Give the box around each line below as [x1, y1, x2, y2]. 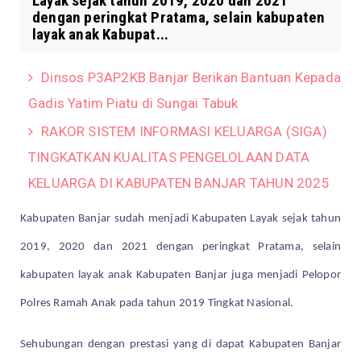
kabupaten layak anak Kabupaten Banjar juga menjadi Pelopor [20, 268, 341, 281]
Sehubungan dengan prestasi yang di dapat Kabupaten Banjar [20, 338, 341, 351]
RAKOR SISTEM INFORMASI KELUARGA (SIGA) [41, 122, 327, 139]
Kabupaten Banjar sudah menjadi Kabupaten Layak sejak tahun [20, 212, 341, 225]
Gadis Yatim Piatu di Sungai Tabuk [28, 94, 239, 111]
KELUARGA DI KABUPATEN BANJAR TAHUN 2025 [28, 174, 330, 191]
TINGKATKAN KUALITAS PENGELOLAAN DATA [28, 148, 310, 165]
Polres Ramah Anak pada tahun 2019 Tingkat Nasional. [20, 297, 294, 309]
